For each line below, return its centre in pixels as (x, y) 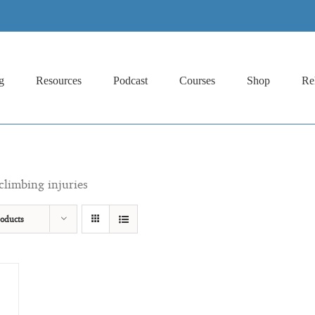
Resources (59, 80)
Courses (197, 80)
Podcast (130, 80)
